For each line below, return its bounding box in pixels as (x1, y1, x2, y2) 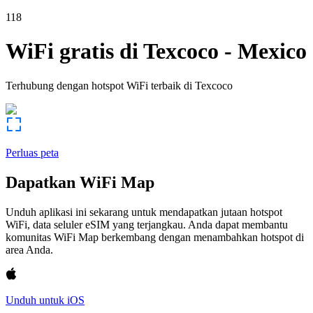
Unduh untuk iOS (6, 293, 85, 306)
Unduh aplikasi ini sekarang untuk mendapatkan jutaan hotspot (6, 205, 282, 218)
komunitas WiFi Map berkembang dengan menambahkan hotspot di (6, 231, 304, 243)
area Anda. (6, 243, 53, 256)
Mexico (238, 38, 307, 64)
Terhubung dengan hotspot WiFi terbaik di (6, 79, 192, 92)
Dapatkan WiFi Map (6, 173, 154, 191)
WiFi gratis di (6, 38, 138, 64)
